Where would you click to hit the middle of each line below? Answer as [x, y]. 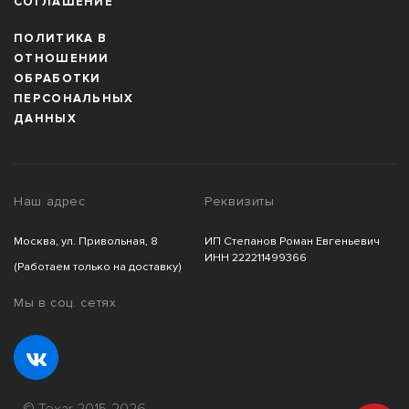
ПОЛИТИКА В [61, 38]
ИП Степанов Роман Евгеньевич [292, 241]
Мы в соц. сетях [65, 303]
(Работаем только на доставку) [98, 267]
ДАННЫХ [45, 118]
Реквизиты [240, 201]
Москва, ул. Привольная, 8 [86, 241]
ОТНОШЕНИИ [62, 58]
